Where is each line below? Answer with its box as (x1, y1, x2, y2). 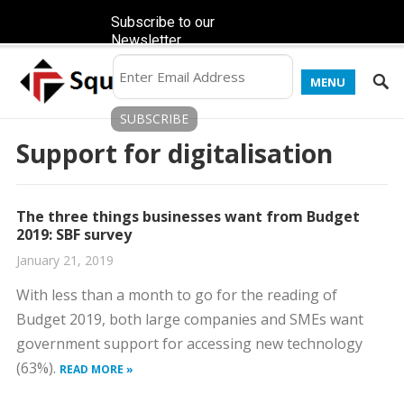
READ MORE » (59, 362, 133, 377)
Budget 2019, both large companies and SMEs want (15, 309, 363, 329)
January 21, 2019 (15, 252, 114, 269)
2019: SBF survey (15, 225, 132, 244)
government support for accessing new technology (15, 334, 363, 353)
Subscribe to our (111, 14, 216, 31)
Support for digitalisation (15, 136, 333, 170)
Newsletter (111, 32, 182, 49)
